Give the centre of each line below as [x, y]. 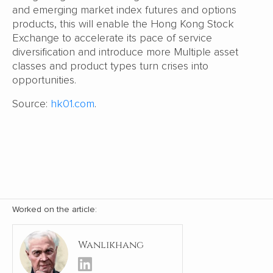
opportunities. [44, 80]
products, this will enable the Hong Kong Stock [123, 24]
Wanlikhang [111, 245]
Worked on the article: [55, 210]
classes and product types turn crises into [110, 66]
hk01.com [73, 104]
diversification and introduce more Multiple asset [125, 52]
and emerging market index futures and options [124, 10]
